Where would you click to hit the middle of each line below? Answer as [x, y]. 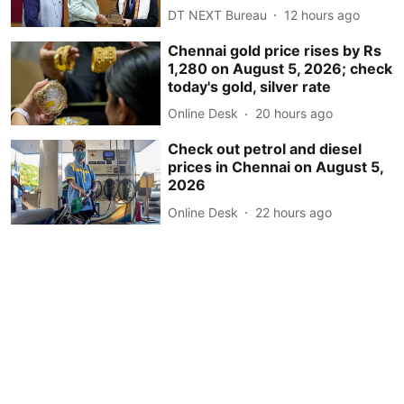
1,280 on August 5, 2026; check [280, 68]
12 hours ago [322, 14]
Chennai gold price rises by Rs [275, 50]
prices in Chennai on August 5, [276, 167]
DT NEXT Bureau [218, 14]
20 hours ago [294, 114]
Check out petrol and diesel [265, 149]
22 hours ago [294, 212]
